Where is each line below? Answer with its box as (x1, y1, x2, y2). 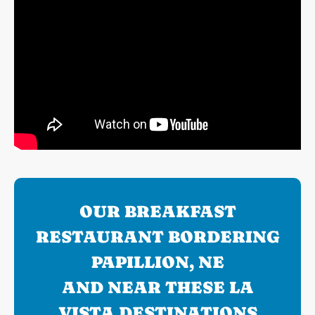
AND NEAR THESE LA (61, 278, 254, 297)
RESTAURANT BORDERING (35, 227, 280, 247)
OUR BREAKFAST (79, 202, 236, 221)
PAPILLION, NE (91, 252, 224, 272)
